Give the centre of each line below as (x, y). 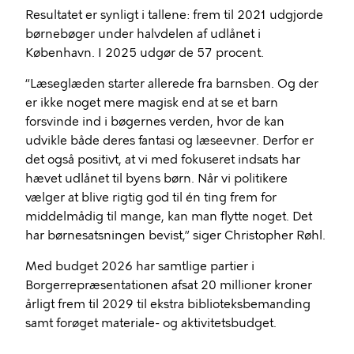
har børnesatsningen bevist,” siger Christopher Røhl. (175, 235)
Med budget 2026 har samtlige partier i (140, 266)
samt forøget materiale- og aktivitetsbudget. (151, 323)
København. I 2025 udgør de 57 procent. (145, 53)
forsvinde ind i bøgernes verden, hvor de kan (155, 121)
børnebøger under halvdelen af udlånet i (143, 34)
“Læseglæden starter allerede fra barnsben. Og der (172, 83)
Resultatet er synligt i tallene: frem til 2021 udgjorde (174, 15)
